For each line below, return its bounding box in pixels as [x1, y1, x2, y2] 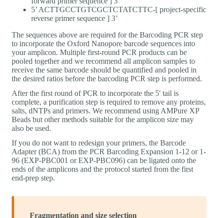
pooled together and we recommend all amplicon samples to [12, 56, 195, 65]
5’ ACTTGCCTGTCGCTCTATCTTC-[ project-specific [31, 5, 206, 14]
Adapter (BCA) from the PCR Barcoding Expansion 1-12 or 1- [12, 147, 206, 156]
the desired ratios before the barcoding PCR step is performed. [12, 74, 202, 83]
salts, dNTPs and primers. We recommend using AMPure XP [12, 106, 199, 115]
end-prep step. [12, 173, 55, 182]
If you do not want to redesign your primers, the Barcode [12, 138, 186, 147]
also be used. [12, 124, 51, 132]
